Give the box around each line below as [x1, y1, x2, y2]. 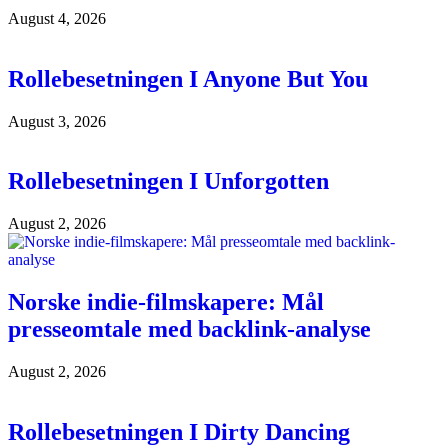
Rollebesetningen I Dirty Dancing [8, 419, 350, 446]
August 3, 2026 [8, 112, 106, 130]
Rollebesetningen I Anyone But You [8, 65, 368, 92]
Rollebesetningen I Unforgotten [8, 168, 329, 195]
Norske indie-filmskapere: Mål [8, 289, 324, 316]
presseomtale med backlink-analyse [8, 316, 371, 343]
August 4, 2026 [8, 9, 106, 27]
